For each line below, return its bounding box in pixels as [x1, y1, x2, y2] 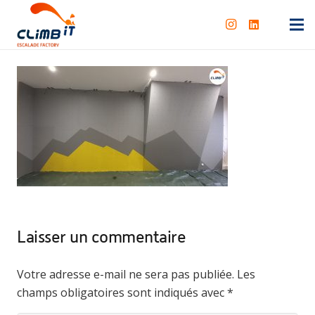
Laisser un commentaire [17, 227, 190, 246]
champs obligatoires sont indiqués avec [17, 285, 227, 300]
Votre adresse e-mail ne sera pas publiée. [17, 266, 234, 282]
